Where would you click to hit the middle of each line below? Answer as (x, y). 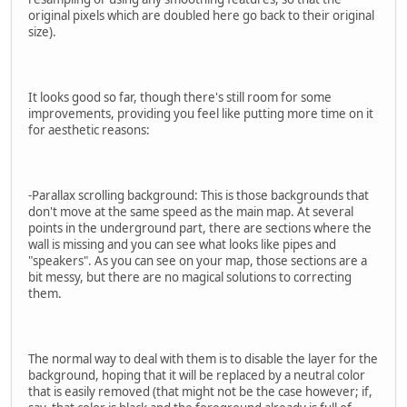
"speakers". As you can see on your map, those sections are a (198, 261)
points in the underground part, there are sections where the (200, 228)
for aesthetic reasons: (89, 130)
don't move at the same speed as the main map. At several (191, 212)
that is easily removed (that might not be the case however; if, (200, 392)
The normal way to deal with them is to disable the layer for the (203, 359)
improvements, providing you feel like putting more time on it (201, 114)
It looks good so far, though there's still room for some (180, 98)
